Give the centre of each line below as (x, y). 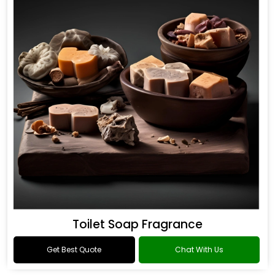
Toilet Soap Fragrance (137, 224)
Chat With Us (199, 250)
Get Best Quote (74, 250)
